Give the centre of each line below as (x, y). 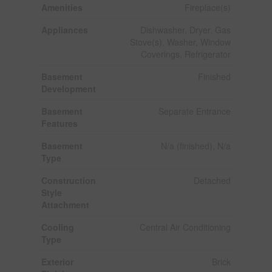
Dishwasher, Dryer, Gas (185, 29)
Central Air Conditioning (185, 227)
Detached (212, 180)
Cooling (57, 227)
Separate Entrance (194, 111)
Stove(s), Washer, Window (180, 42)
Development (68, 88)
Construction (68, 180)
